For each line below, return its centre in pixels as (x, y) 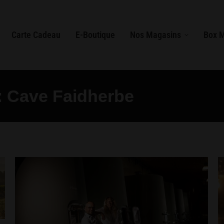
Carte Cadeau (36, 35)
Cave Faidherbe (70, 96)
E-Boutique (95, 35)
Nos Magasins (156, 35)
